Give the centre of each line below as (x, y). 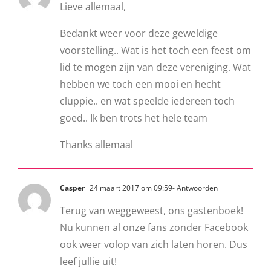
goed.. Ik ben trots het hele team (134, 118)
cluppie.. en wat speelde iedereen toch (147, 101)
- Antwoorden (195, 188)
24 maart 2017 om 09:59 (130, 188)
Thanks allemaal (96, 145)
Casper (72, 188)
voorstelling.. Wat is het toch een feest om (155, 51)
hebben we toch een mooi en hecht (140, 84)
